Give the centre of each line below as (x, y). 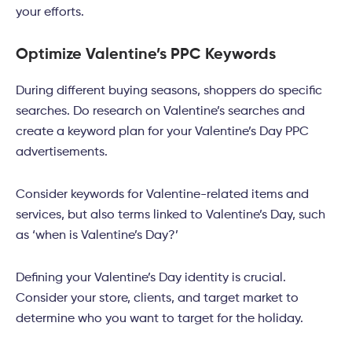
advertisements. (62, 153)
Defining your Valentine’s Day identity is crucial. (151, 279)
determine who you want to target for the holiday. (159, 319)
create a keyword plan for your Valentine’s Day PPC (162, 132)
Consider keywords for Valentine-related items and (162, 195)
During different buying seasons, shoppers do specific (169, 92)
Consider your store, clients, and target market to (157, 299)
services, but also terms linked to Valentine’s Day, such (170, 216)
